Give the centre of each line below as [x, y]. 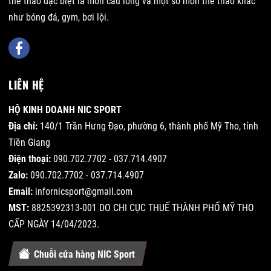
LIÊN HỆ [26, 84]
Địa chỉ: [24, 126]
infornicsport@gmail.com [84, 191]
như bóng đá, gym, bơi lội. [59, 17]
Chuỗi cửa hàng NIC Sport [84, 254]
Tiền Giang [29, 142]
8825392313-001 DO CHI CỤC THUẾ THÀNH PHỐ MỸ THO [143, 207]
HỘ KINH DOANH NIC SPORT [65, 109]
